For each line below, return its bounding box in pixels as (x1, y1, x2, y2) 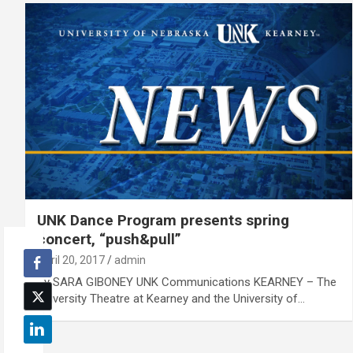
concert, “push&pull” (37, 229, 181, 248)
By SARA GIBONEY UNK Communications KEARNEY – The (37, 274, 336, 289)
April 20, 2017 (37, 253, 105, 266)
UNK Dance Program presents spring (37, 210, 289, 229)
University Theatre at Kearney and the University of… (37, 291, 305, 306)
